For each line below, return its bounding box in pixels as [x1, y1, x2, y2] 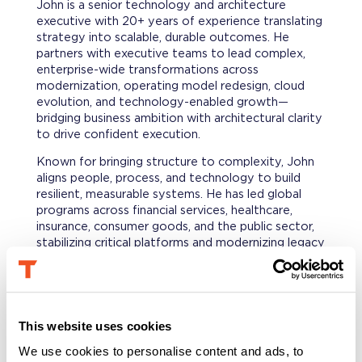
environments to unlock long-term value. [36, 254, 264, 265]
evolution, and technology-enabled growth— [36, 96, 288, 107]
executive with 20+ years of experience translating [36, 15, 322, 27]
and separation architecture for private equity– [36, 314, 301, 325]
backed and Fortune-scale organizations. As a [36, 330, 293, 341]
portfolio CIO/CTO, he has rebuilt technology [36, 346, 289, 357]
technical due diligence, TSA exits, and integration [36, 297, 315, 309]
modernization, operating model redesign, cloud [36, 80, 305, 91]
